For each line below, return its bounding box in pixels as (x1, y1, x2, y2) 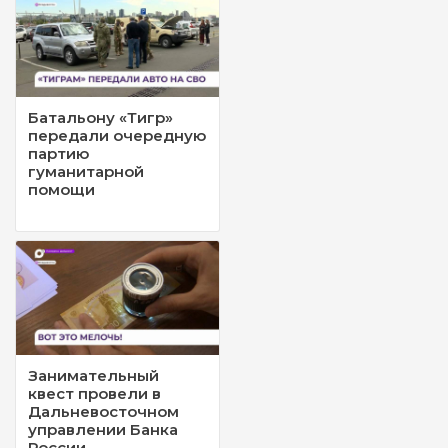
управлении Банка (28, 419, 178, 439)
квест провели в (28, 383, 161, 403)
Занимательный (28, 365, 159, 385)
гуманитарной (28, 161, 144, 181)
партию (28, 143, 89, 163)
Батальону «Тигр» (28, 107, 173, 127)
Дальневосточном (28, 401, 179, 421)
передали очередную (28, 125, 206, 145)
